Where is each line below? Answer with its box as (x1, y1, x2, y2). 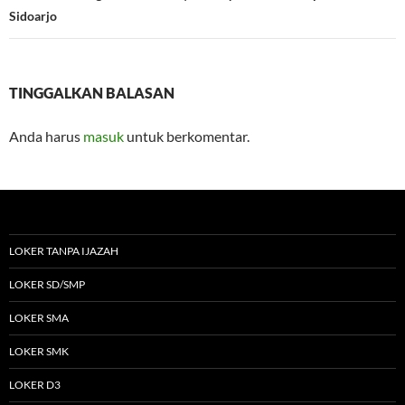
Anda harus (9, 127, 83, 146)
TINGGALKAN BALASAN (9, 84, 174, 102)
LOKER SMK (9, 344, 69, 359)
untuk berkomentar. (124, 127, 250, 146)
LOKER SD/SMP (9, 278, 85, 292)
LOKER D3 (9, 378, 61, 392)
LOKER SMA (9, 311, 69, 325)
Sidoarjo (9, 8, 57, 24)
